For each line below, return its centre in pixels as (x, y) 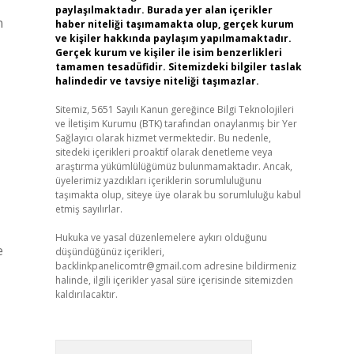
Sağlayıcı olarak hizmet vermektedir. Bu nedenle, (163, 138)
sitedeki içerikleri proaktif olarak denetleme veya (164, 152)
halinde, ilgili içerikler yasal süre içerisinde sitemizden (174, 280)
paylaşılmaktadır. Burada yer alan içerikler (164, 10)
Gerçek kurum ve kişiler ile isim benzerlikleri (168, 53)
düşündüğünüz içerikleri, (109, 252)
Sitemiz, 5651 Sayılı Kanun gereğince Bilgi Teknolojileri (174, 109)
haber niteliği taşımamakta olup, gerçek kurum (174, 24)
